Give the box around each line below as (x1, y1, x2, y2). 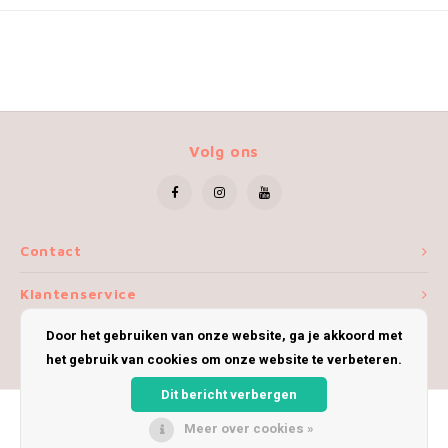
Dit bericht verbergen (161, 384, 297, 404)
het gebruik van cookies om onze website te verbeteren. (46, 350, 402, 369)
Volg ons (188, 142, 260, 160)
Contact (20, 243, 82, 259)
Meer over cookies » (184, 419, 314, 438)
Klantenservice (20, 286, 137, 302)
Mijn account (20, 329, 121, 345)
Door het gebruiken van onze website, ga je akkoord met (46, 326, 402, 345)
